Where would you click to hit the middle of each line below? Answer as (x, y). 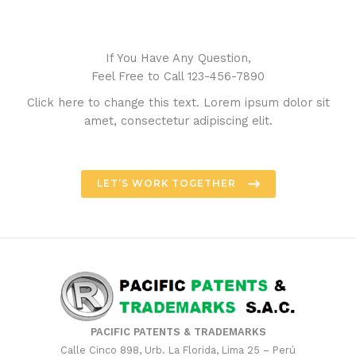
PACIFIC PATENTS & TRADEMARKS (178, 332)
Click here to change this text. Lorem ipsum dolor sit (178, 103)
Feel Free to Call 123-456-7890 (178, 77)
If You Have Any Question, (178, 58)
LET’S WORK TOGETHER (166, 184)
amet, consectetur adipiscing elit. (178, 121)
